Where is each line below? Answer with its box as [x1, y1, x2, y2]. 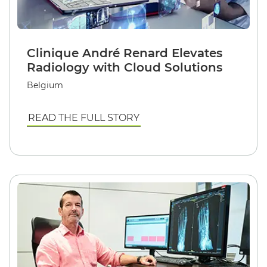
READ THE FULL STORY [28, 112, 139, 123]
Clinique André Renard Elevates [27, 46, 222, 60]
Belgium [27, 80, 63, 91]
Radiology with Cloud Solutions [27, 60, 222, 74]
